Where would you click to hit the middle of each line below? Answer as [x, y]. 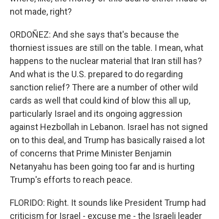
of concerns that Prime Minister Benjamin [91, 153]
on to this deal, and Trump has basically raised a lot [107, 140]
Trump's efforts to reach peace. [71, 180]
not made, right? [41, 11]
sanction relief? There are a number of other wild [104, 87]
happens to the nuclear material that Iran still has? [106, 61]
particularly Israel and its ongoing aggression [96, 114]
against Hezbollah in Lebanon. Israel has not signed [109, 127]
